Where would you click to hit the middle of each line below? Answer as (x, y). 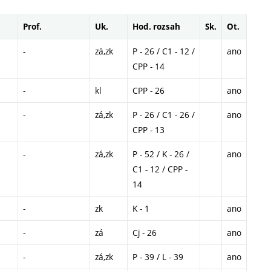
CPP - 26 (149, 90)
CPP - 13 (149, 129)
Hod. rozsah (156, 26)
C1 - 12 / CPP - (160, 169)
